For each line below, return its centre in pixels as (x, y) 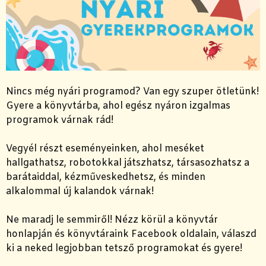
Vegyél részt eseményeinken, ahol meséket (105, 149)
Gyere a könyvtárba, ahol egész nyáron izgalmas (118, 106)
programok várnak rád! (60, 121)
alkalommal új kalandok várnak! (80, 192)
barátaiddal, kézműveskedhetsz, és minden (106, 178)
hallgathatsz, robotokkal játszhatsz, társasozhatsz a (128, 163)
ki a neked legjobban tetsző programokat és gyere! (124, 249)
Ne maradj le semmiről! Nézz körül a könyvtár (112, 220)
